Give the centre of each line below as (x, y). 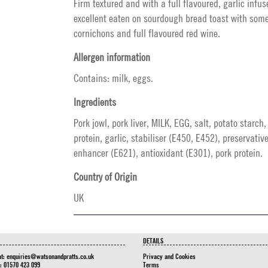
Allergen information (112, 57)
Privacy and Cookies (169, 256)
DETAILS (153, 240)
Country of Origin (105, 177)
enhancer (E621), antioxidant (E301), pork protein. (168, 153)
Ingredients (95, 102)
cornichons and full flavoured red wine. (147, 33)
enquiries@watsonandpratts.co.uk (50, 256)
